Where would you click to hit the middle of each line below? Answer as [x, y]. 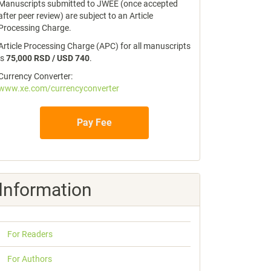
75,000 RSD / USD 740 [48, 58]
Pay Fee [94, 122]
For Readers [30, 234]
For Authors [30, 259]
